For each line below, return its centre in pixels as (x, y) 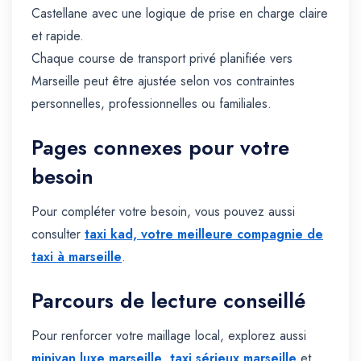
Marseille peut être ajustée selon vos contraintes (163, 81)
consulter (58, 234)
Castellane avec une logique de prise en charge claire (180, 14)
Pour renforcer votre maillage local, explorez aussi (169, 336)
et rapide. (58, 36)
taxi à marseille (77, 257)
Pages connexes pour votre (160, 148)
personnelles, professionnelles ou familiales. (151, 104)
